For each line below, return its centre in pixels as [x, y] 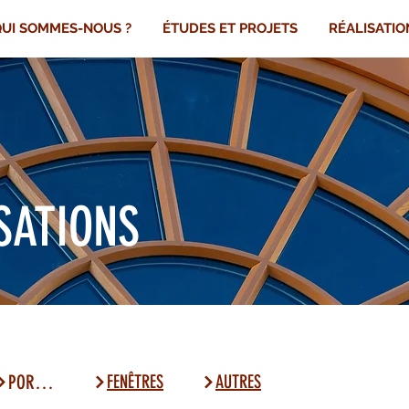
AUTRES [238, 382]
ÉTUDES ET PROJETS [230, 28]
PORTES [44, 382]
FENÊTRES [135, 382]
